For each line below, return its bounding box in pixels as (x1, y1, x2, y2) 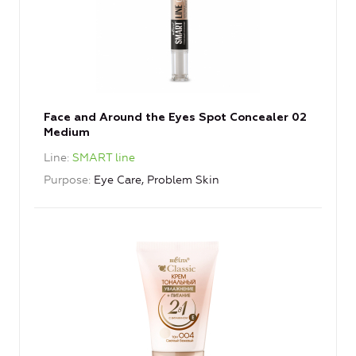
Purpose (44, 173, 88, 188)
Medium (44, 127, 90, 139)
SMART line (72, 151, 135, 165)
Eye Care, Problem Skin (94, 173, 219, 188)
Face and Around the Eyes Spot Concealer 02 (44, 112, 307, 124)
